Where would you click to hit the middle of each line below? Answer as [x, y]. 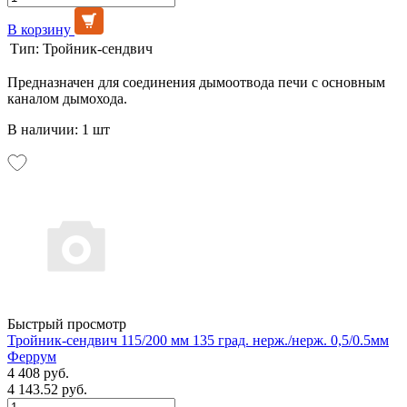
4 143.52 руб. [47, 389]
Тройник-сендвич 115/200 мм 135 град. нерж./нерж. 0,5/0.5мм [198, 340]
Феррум [32, 356]
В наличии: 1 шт [59, 129]
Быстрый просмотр [67, 323]
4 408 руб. [38, 372]
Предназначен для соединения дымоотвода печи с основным [196, 82]
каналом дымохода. [67, 98]
